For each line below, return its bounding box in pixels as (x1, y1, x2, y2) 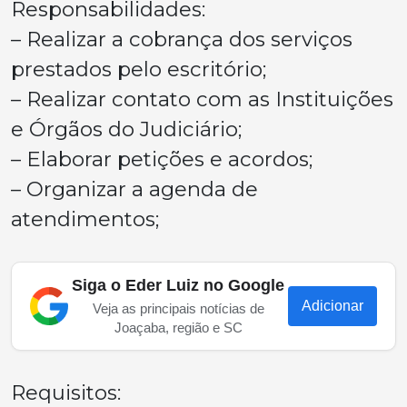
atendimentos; (11, 206, 159, 232)
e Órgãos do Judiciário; (11, 116, 242, 142)
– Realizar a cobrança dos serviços (11, 26, 352, 52)
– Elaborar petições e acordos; (11, 146, 313, 172)
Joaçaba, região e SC (114, 320, 243, 335)
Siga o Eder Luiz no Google (72, 276, 284, 294)
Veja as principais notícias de (92, 301, 264, 316)
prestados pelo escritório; (11, 56, 266, 82)
